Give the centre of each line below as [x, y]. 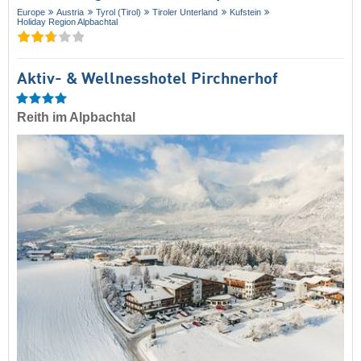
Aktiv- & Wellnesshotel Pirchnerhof [147, 79]
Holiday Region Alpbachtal [67, 22]
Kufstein [245, 12]
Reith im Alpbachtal [76, 117]
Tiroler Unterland [185, 12]
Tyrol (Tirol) [118, 12]
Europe [31, 12]
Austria [71, 12]
